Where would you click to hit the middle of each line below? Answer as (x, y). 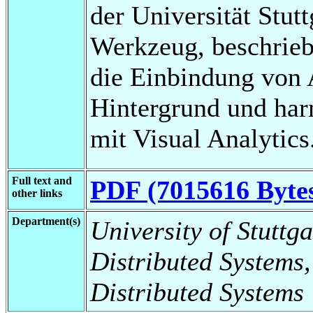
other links (37, 193)
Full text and (42, 180)
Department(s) (46, 221)
